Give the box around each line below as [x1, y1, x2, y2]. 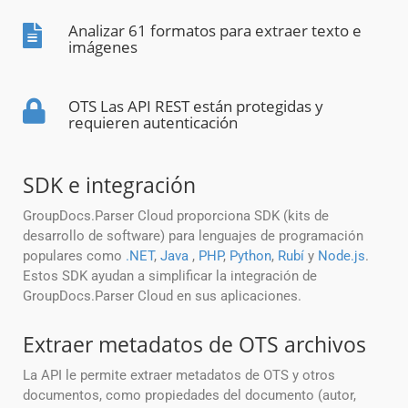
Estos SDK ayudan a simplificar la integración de [23, 268, 317, 285]
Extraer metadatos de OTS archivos [23, 330, 366, 360]
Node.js [318, 248, 365, 265]
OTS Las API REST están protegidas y [68, 96, 323, 117]
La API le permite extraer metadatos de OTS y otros [23, 367, 335, 384]
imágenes [68, 36, 138, 58]
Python [229, 248, 271, 265]
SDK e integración [23, 170, 196, 200]
